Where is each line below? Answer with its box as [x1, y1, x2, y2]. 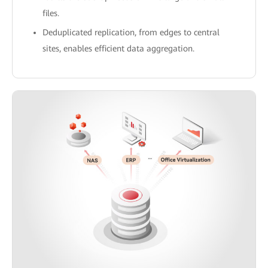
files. [42, 8, 59, 18]
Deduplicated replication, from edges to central [42, 27, 220, 37]
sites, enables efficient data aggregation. [42, 43, 194, 53]
